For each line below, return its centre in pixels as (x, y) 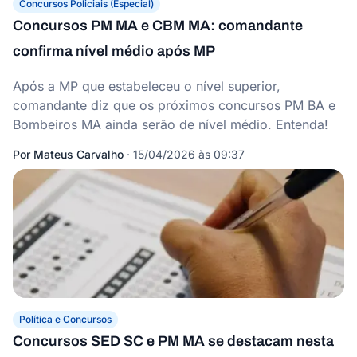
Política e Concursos (65, 319)
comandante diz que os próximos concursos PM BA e (174, 105)
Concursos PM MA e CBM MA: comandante (158, 25)
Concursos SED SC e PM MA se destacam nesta (173, 341)
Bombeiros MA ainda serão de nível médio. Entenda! (171, 124)
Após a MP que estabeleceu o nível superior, (147, 86)
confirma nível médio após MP (114, 51)
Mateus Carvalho (78, 154)
